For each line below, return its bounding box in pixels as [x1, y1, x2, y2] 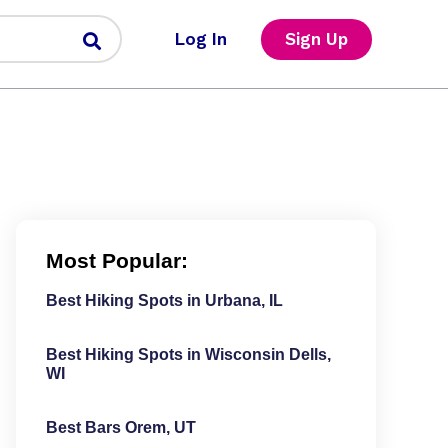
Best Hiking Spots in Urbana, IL [45, 292, 283, 309]
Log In [174, 28, 227, 49]
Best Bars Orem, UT [45, 419, 196, 436]
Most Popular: [45, 249, 188, 272]
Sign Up [284, 28, 348, 49]
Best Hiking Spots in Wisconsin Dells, [45, 346, 331, 363]
